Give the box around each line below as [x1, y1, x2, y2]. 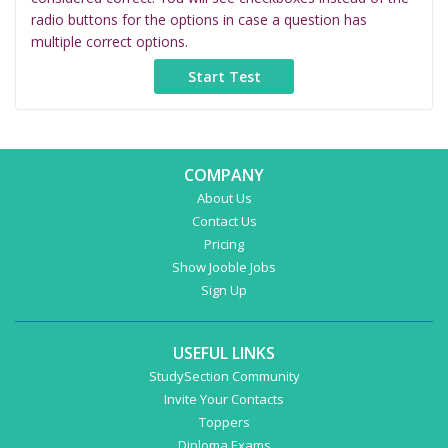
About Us [196, 189, 252, 208]
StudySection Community [148, 367, 300, 386]
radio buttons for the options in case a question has [31, 10, 367, 30]
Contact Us [191, 212, 257, 231]
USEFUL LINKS [173, 342, 275, 365]
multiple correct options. [31, 32, 188, 52]
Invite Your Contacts [164, 390, 284, 409]
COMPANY [184, 164, 264, 187]
